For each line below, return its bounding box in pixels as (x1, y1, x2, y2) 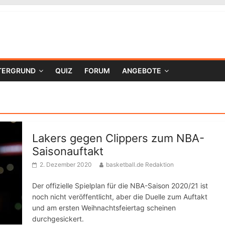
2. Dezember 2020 (40, 161, 92, 168)
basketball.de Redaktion (106, 161, 174, 168)
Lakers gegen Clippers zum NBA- (32, 132, 204, 145)
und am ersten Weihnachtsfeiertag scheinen (32, 203, 176, 212)
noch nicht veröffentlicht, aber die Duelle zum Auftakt (32, 192, 207, 201)
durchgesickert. (32, 214, 84, 223)
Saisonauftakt (32, 145, 103, 158)
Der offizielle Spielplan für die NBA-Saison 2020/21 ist (32, 181, 208, 190)
